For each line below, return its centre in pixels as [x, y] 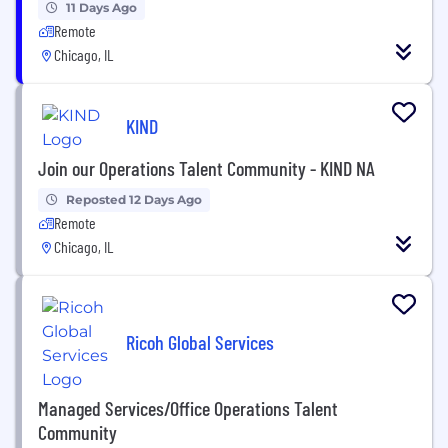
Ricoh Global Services [200, 342]
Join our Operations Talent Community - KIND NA [206, 167]
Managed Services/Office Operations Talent [188, 407]
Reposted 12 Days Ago [134, 199]
